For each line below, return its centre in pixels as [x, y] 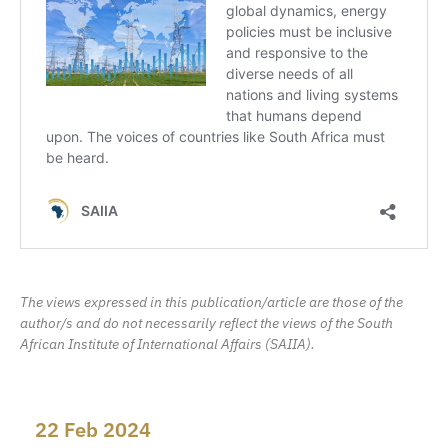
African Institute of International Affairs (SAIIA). [167, 343]
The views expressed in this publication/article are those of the [211, 301]
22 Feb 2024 [93, 429]
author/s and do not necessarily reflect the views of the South [206, 322]
